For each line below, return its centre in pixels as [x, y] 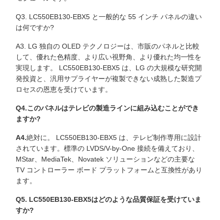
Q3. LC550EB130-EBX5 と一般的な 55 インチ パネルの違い [109, 17]
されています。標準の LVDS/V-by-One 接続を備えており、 [107, 148]
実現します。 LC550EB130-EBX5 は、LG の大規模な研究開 [109, 68]
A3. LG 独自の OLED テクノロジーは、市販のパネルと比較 [108, 46]
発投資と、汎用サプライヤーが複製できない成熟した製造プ [109, 79]
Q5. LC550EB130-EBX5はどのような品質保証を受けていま [109, 199]
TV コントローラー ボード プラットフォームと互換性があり [109, 170]
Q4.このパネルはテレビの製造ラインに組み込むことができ [107, 108]
